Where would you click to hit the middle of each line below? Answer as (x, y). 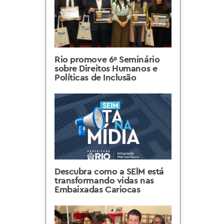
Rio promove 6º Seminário (107, 59)
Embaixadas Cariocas (97, 189)
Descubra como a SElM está (109, 171)
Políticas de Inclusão (95, 77)
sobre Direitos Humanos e (106, 68)
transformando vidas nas (104, 180)
